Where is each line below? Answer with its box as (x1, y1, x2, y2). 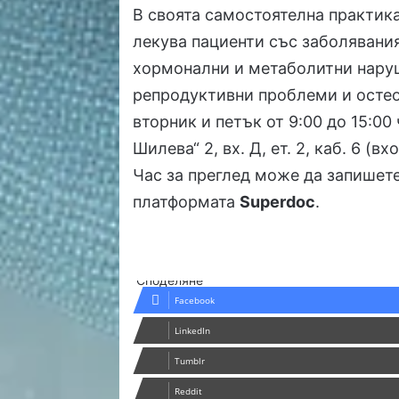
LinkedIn (175, 324, 211, 338)
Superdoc (240, 192, 316, 212)
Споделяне (136, 273, 204, 289)
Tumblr (175, 354, 206, 368)
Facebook (175, 294, 216, 307)
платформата (133, 192, 240, 212)
